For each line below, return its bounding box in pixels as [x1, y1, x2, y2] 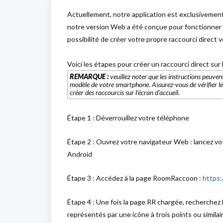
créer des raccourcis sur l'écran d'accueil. [70, 88, 180, 97]
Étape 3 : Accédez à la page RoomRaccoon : [67, 174, 203, 182]
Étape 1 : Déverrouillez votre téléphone [67, 113, 189, 122]
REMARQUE [70, 72, 106, 81]
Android [67, 150, 92, 158]
